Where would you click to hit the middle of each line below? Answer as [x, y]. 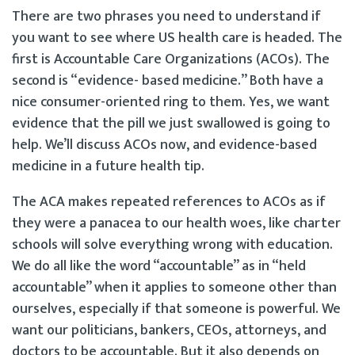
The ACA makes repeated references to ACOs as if [169, 202]
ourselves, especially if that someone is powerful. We [176, 309]
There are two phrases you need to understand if [166, 16]
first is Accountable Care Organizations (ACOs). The [171, 59]
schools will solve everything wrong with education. [172, 244]
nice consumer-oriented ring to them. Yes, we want [171, 102]
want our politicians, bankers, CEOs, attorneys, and [169, 330]
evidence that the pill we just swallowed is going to [171, 123]
